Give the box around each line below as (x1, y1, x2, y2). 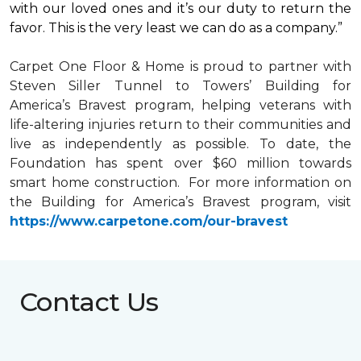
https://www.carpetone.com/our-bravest (10, 214, 288, 229)
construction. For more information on (89, 175, 352, 190)
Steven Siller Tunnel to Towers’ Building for (10, 78, 351, 93)
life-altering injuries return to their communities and (10, 117, 351, 132)
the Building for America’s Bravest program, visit (10, 194, 351, 210)
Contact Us (19, 286, 159, 317)
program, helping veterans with (127, 98, 351, 113)
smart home (10, 175, 89, 190)
